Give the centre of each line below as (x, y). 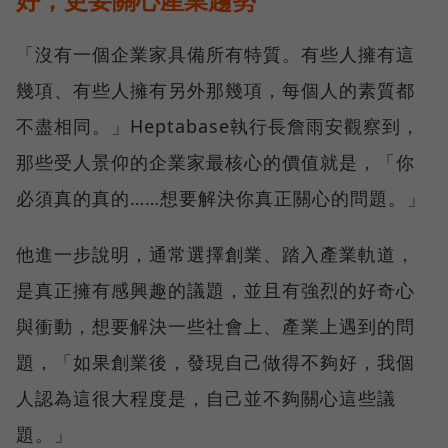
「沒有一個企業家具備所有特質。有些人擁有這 (215, 54)
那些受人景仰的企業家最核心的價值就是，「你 (215, 162)
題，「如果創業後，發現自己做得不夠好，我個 (215, 362)
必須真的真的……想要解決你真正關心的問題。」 (221, 198)
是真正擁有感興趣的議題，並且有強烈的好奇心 (215, 290)
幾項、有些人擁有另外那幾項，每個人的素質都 (215, 90)
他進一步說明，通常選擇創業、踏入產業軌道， (215, 254)
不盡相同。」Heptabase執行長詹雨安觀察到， (218, 126)
